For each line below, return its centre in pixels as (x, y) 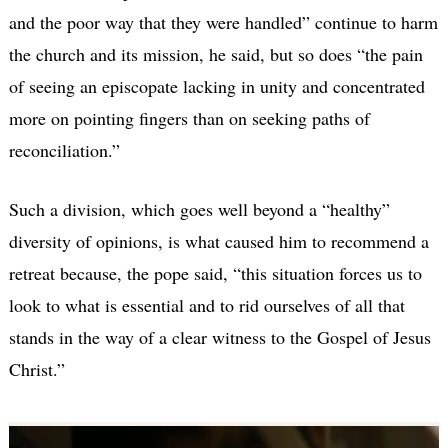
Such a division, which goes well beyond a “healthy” (199, 208)
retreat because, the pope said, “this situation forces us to (215, 272)
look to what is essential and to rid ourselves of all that (206, 304)
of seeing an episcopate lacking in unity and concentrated (216, 85)
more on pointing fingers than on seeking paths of (189, 117)
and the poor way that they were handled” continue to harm (223, 21)
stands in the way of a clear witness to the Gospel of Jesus (219, 336)
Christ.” (36, 368)
